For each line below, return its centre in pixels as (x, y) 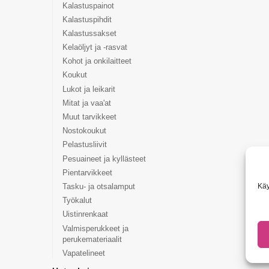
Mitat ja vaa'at (86, 103)
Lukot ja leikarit (89, 89)
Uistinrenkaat (85, 214)
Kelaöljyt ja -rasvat (95, 47)
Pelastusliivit (84, 145)
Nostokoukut (84, 131)
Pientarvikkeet (87, 172)
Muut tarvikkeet (89, 117)
